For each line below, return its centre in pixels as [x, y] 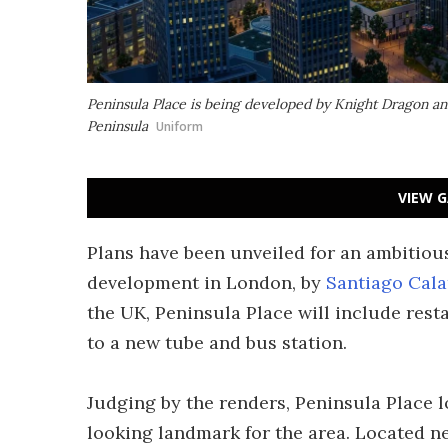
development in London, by [206, 282]
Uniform [179, 126]
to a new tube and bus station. [217, 342]
